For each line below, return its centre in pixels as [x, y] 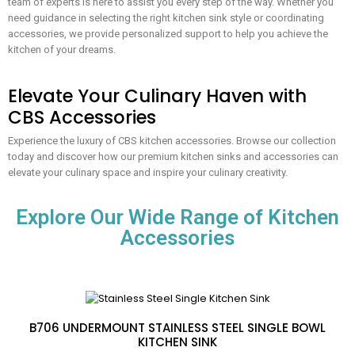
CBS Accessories [82, 117]
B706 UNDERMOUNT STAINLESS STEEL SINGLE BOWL [177, 328]
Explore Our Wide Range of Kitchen [177, 218]
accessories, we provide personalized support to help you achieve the [168, 34]
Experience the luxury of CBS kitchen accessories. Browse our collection [172, 141]
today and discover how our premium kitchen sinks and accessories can [173, 157]
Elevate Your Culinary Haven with [157, 95]
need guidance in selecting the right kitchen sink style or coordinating [166, 18]
